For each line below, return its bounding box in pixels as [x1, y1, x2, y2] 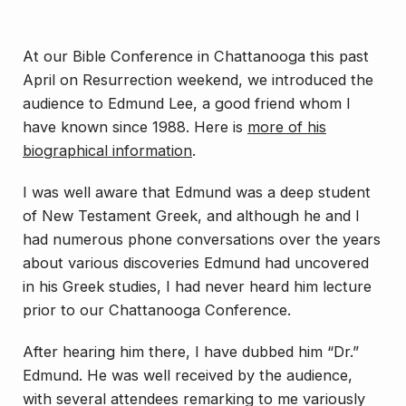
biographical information [23, 141, 192, 160]
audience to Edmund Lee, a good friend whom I [23, 94, 351, 113]
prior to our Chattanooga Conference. [23, 301, 291, 320]
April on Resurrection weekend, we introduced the [23, 71, 373, 90]
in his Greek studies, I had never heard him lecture [23, 277, 372, 296]
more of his [247, 118, 326, 137]
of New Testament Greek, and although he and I [23, 207, 360, 226]
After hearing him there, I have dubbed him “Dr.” [23, 343, 359, 362]
